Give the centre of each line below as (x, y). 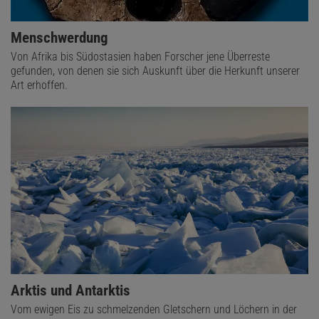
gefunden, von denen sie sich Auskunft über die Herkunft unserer (155, 70)
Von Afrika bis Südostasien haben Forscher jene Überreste (140, 56)
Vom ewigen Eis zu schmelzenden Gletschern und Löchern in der (154, 309)
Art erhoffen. (39, 85)
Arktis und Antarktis (70, 290)
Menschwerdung (59, 37)
